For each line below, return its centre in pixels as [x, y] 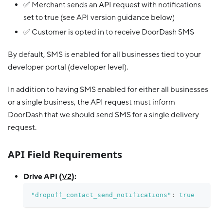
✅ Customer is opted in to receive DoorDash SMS [109, 32]
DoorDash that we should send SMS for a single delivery [103, 115]
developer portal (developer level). [68, 67]
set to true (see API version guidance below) [99, 17]
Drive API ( [43, 176]
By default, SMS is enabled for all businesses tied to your [104, 54]
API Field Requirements [65, 154]
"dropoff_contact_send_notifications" [101, 195]
